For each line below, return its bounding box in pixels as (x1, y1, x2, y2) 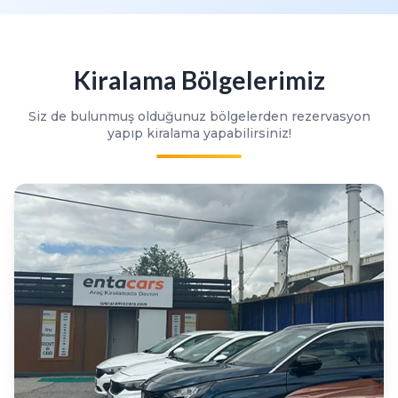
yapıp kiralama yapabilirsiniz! (107, 125, 291, 142)
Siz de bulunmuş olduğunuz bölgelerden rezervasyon (28, 108, 370, 125)
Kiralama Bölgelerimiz (73, 65, 325, 96)
